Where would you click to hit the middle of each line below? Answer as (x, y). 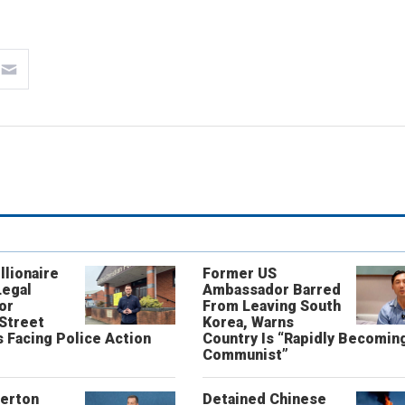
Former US (239, 273)
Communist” (245, 355)
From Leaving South (271, 306)
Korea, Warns (248, 322)
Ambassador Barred (271, 290)
